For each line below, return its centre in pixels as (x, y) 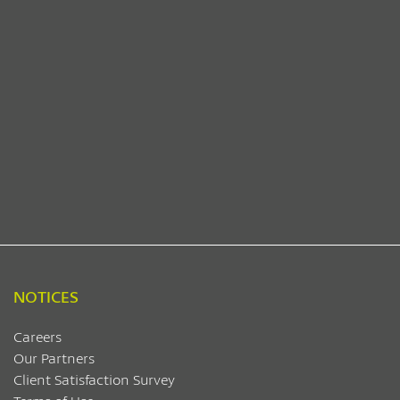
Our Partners (54, 358)
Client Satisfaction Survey (94, 379)
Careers (37, 336)
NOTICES (46, 296)
